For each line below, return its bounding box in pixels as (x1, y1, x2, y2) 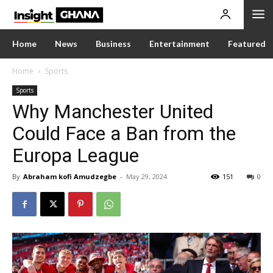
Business (96, 38, 131, 49)
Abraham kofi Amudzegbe (23, 172, 116, 181)
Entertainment (149, 38, 210, 49)
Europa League (12, 144, 139, 167)
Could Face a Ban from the (12, 122, 236, 145)
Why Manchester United (12, 100, 213, 123)
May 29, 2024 (126, 172, 167, 181)
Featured (228, 38, 266, 49)
